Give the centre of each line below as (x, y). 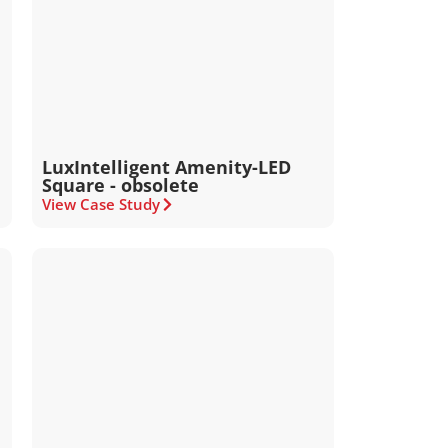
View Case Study (101, 204)
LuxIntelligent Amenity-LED (167, 167)
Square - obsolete (121, 185)
